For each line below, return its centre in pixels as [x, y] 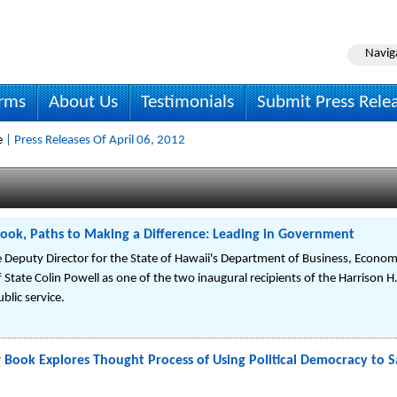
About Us [83, 102]
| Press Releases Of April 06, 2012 [94, 140]
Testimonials [187, 102]
